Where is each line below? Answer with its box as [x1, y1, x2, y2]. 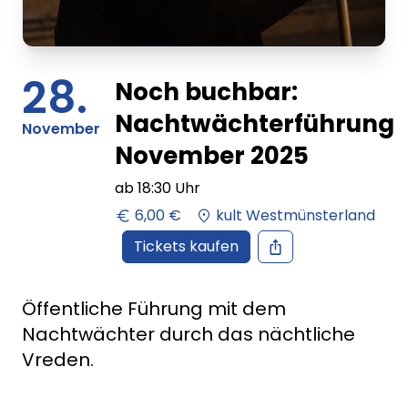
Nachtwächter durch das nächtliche [22, 321, 355, 347]
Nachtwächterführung [115, 107, 394, 140]
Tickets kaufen [134, 235, 239, 257]
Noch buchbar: [115, 76, 298, 108]
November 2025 [115, 139, 309, 172]
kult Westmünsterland [216, 205, 375, 226]
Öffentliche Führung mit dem [22, 295, 286, 321]
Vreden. [22, 346, 94, 372]
